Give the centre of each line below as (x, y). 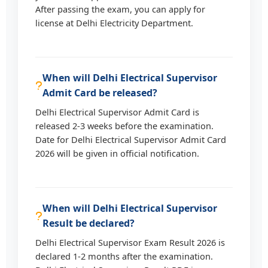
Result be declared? (89, 223)
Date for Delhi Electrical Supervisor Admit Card (131, 139)
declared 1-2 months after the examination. (124, 256)
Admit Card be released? (100, 92)
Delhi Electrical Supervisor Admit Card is (118, 112)
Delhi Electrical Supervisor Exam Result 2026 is (130, 242)
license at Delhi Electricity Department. (115, 22)
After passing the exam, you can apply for (121, 9)
